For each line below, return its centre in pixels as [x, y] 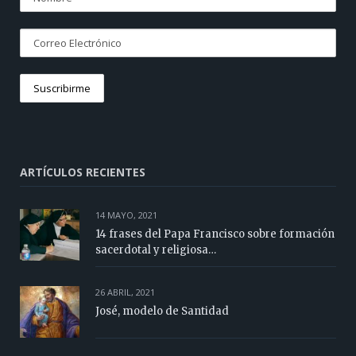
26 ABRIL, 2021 [125, 292]
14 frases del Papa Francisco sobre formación [215, 234]
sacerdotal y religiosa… [156, 250]
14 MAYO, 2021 [126, 215]
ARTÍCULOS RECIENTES [83, 172]
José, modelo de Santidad [162, 311]
